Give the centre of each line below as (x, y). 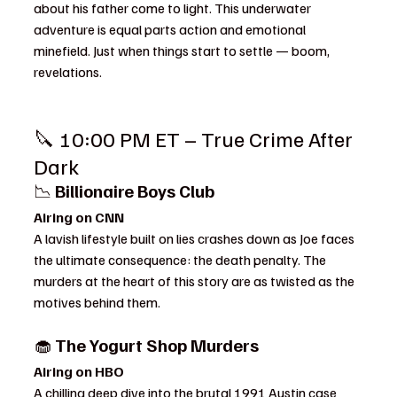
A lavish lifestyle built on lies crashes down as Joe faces (195, 238)
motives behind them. (97, 302)
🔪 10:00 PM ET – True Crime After (195, 138)
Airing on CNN (79, 217)
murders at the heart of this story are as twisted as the (195, 281)
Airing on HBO (79, 371)
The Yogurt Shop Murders (157, 345)
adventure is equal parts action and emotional (171, 29)
